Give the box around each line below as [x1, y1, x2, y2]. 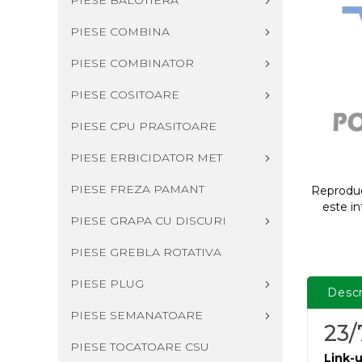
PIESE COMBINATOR [70, 56, 194, 70]
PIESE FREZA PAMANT [70, 182, 204, 196]
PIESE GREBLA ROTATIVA [70, 245, 221, 259]
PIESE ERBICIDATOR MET [70, 150, 222, 165]
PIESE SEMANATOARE [70, 308, 203, 322]
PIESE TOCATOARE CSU [70, 339, 209, 354]
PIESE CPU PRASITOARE [70, 119, 217, 133]
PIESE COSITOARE [70, 87, 179, 102]
